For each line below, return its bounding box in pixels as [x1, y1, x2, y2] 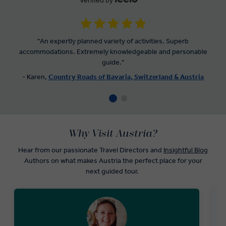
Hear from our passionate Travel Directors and [18, 146, 163, 155]
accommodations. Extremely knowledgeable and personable [19, 47, 207, 56]
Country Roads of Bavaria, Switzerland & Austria [48, 73, 204, 82]
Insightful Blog [163, 146, 208, 155]
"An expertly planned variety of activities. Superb [37, 37, 189, 46]
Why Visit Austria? [69, 129, 157, 139]
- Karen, [22, 73, 48, 82]
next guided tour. [86, 167, 140, 176]
